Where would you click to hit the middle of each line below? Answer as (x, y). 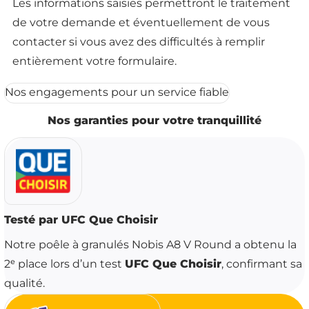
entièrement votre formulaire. (94, 62)
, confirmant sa (261, 265)
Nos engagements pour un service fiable (117, 93)
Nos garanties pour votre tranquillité (154, 121)
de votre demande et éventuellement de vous (141, 23)
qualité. (24, 284)
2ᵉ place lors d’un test (64, 265)
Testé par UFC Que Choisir (81, 220)
